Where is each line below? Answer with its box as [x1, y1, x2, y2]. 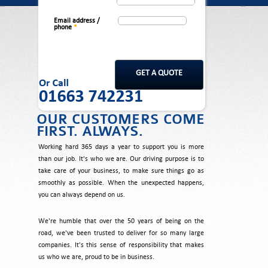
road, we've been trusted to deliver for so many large [38, 229, 204, 237]
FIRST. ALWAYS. [36, 123, 143, 139]
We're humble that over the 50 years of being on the [38, 217, 204, 225]
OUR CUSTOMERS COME [36, 111, 205, 127]
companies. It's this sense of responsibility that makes [38, 241, 204, 249]
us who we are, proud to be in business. [38, 253, 154, 261]
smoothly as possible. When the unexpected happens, [38, 179, 204, 187]
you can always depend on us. [38, 191, 125, 199]
